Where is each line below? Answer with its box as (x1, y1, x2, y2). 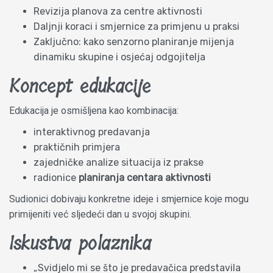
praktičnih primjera (34, 141, 120, 153)
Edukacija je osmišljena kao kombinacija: (9, 104, 179, 116)
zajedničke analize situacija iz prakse (34, 156, 204, 168)
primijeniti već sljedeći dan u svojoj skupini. (9, 208, 191, 220)
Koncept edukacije (9, 71, 151, 102)
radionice (34, 171, 79, 183)
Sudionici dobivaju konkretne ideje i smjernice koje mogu (9, 193, 249, 205)
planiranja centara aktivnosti (79, 171, 211, 183)
